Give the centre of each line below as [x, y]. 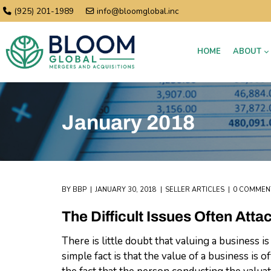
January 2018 [128, 122]
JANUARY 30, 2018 [126, 190]
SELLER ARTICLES [195, 190]
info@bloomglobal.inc [138, 11]
